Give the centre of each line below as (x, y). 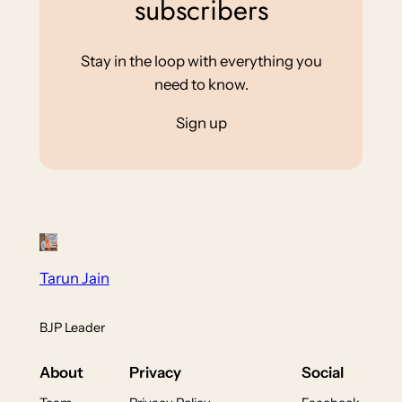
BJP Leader (72, 328)
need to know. (201, 85)
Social (323, 372)
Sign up (201, 123)
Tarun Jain (74, 278)
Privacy (155, 372)
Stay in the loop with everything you (201, 61)
